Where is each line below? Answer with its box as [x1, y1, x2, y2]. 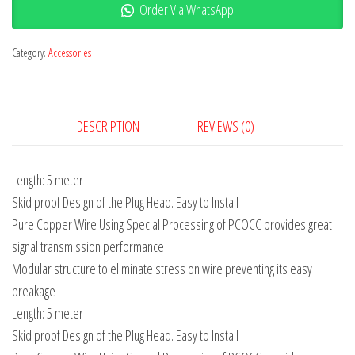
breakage [12, 281, 55, 301]
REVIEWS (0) [197, 116, 254, 136]
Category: [12, 45, 48, 60]
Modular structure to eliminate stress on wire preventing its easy [12, 259, 312, 279]
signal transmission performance [12, 237, 164, 257]
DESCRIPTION [77, 116, 139, 136]
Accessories [48, 45, 91, 60]
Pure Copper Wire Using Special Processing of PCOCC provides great [12, 215, 332, 235]
